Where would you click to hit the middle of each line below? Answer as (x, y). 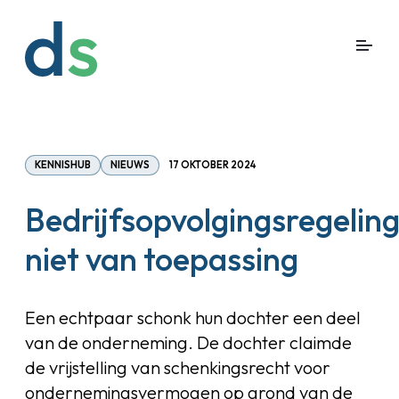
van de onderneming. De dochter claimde (188, 342)
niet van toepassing (162, 259)
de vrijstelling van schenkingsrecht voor (178, 367)
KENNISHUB (63, 165)
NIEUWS (130, 165)
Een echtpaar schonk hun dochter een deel (193, 318)
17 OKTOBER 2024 (212, 165)
